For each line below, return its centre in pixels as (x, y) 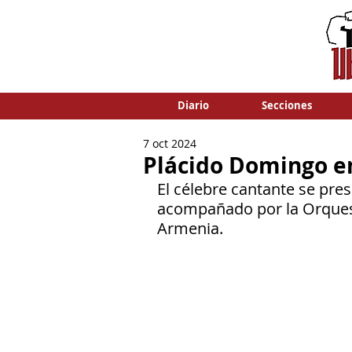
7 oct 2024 (170, 143)
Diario (193, 105)
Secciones (286, 105)
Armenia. (190, 228)
